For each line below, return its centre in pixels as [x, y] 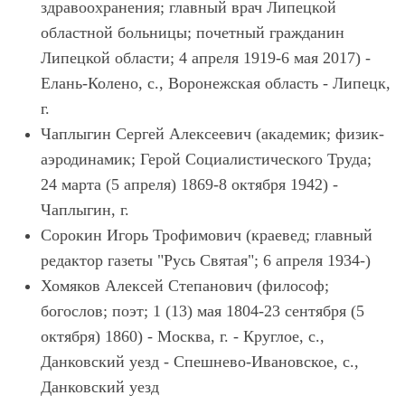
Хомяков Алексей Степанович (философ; [185, 286]
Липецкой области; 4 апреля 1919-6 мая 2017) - [206, 58]
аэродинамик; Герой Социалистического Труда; [206, 159]
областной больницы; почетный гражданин [193, 33]
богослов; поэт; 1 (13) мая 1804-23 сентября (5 [202, 311]
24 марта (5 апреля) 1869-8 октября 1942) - [189, 184]
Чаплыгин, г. [85, 210]
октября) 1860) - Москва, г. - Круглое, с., [183, 336]
